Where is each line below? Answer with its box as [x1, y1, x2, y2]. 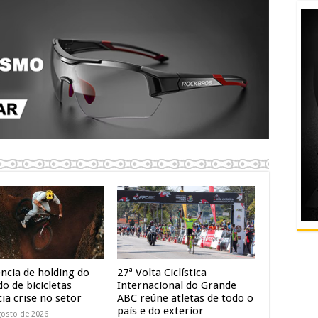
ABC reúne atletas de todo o [116, 291, 253, 305]
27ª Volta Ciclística [116, 265, 207, 279]
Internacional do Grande [116, 278, 236, 292]
